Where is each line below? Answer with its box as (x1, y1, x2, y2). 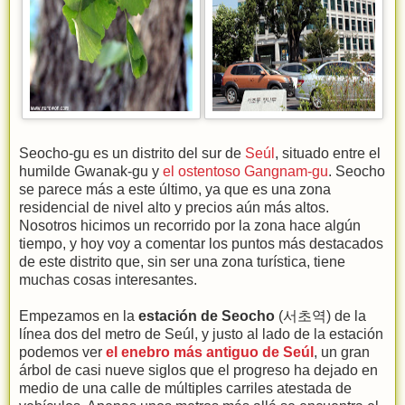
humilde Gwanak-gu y (19, 163, 163, 179)
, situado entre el (275, 145, 381, 161)
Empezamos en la (19, 307, 138, 324)
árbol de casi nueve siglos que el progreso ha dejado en (19, 362, 378, 378)
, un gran (314, 344, 370, 360)
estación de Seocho (138, 307, 275, 324)
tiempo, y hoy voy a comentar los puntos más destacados (19, 235, 383, 251)
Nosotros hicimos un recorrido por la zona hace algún (19, 217, 361, 233)
